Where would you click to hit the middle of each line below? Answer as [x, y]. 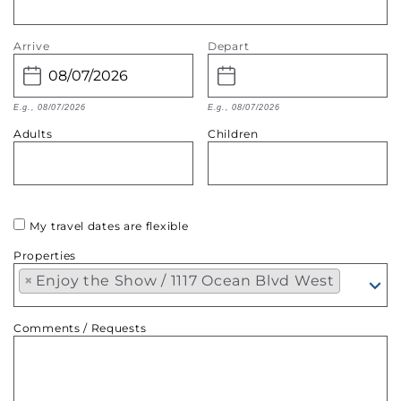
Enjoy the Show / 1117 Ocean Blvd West [185, 281]
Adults [33, 134]
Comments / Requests [80, 328]
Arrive [32, 46]
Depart [229, 46]
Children [233, 134]
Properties [45, 256]
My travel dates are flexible [109, 226]
